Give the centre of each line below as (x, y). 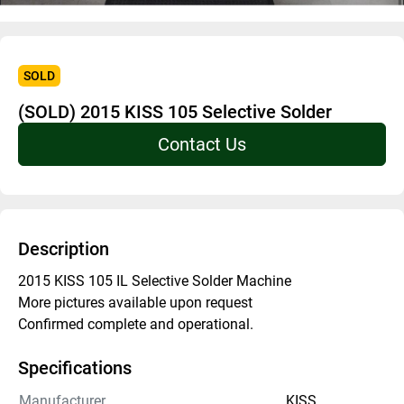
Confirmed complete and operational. (138, 324)
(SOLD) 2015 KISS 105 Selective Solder (175, 112)
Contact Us (202, 144)
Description (64, 249)
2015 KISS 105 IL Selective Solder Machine (156, 281)
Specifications (75, 368)
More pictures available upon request (135, 303)
